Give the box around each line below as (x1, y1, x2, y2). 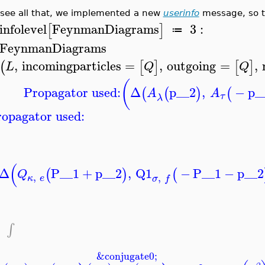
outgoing (167, 55, 216, 77)
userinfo (163, 8, 199, 18)
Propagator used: (24, 82, 121, 104)
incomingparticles (21, 55, 121, 77)
